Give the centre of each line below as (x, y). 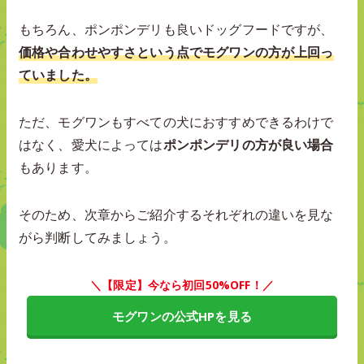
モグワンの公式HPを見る (182, 316)
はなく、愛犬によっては (91, 144)
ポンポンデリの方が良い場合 (248, 144)
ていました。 (58, 74)
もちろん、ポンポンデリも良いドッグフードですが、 (176, 29)
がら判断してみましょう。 (97, 237)
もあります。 (58, 167)
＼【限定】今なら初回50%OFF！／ (182, 284)
